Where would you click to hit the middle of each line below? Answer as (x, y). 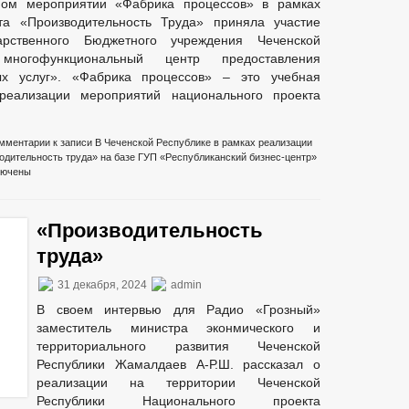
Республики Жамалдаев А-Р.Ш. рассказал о (178, 364)
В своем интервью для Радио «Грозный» (178, 309)
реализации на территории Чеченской (178, 383)
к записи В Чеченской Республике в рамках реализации (181, 142)
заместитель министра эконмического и (178, 328)
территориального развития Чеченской (178, 346)
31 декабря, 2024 (102, 285)
